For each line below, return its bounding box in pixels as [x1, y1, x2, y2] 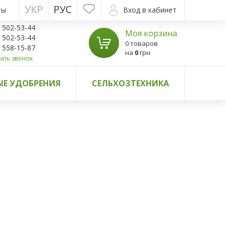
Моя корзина [125, 28, 177, 39]
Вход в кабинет [123, 5, 177, 15]
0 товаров [125, 39, 158, 48]
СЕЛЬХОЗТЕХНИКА [91, 78, 169, 89]
